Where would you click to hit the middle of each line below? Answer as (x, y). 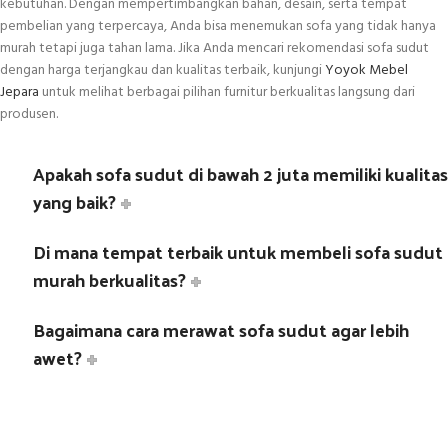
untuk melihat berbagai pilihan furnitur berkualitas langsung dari (227, 93)
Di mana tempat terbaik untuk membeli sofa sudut (238, 252)
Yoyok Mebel (366, 71)
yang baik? (74, 202)
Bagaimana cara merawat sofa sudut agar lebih (221, 330)
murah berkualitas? (109, 280)
